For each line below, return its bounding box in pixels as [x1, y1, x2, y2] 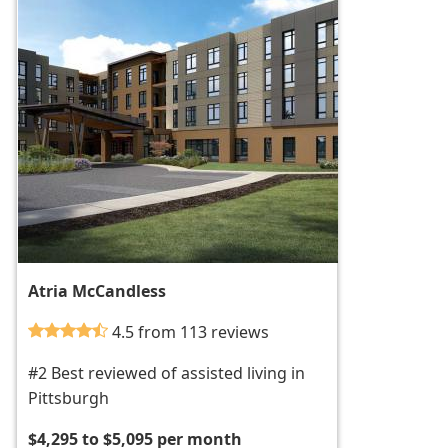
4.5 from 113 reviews [112, 321, 270, 344]
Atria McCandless [28, 280, 167, 303]
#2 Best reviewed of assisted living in [28, 362, 306, 385]
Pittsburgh [28, 387, 110, 410]
